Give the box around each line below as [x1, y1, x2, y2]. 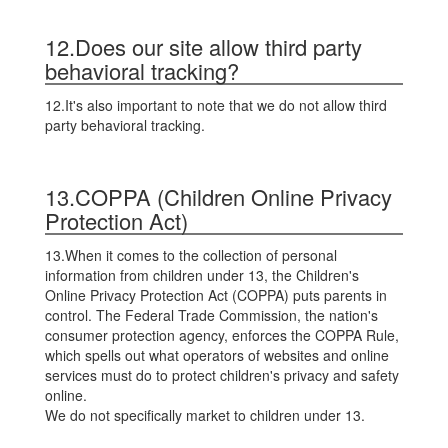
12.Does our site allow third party [45, 31, 362, 62]
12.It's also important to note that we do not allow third [45, 95, 387, 115]
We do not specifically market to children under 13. [45, 405, 365, 425]
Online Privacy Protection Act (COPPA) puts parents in [45, 285, 387, 305]
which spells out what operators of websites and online [45, 345, 389, 365]
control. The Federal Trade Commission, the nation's [45, 305, 378, 325]
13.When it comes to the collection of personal [45, 245, 337, 265]
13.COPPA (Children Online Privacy [45, 181, 392, 212]
